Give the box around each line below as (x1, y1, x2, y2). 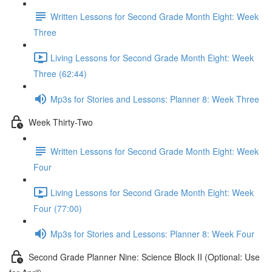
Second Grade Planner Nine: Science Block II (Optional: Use (29, 250, 260, 263)
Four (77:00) (33, 202, 82, 214)
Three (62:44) (33, 67, 87, 80)
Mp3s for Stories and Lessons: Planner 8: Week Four (50, 227, 254, 240)
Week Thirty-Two (29, 115, 93, 128)
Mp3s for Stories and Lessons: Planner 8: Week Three (50, 92, 259, 105)
